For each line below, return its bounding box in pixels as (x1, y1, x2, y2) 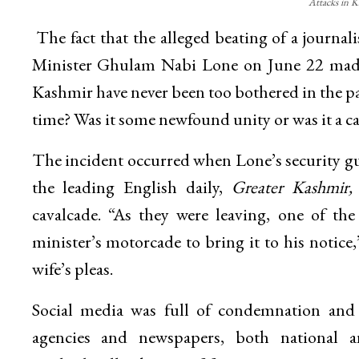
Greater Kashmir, (232, 175, 353, 200)
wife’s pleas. (31, 257, 113, 281)
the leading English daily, (31, 175, 232, 200)
